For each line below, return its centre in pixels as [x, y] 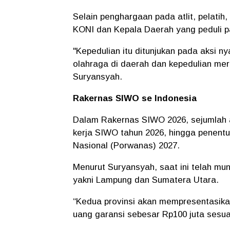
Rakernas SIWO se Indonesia [135, 98]
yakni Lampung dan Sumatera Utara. [146, 180]
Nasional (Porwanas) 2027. [126, 145]
